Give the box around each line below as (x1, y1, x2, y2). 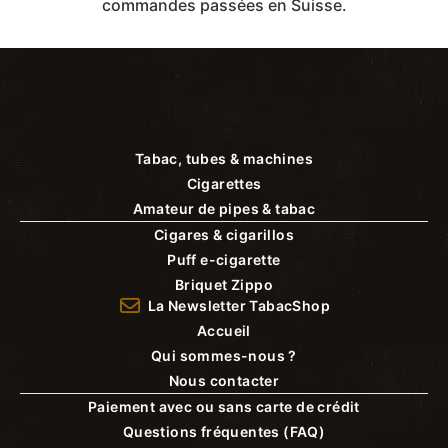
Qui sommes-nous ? (151, 347, 297, 365)
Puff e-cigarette (167, 251, 281, 269)
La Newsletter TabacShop (147, 297, 331, 315)
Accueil (197, 322, 251, 340)
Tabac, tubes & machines (134, 150, 314, 168)
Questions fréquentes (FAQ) (122, 423, 326, 441)
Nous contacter (168, 372, 280, 390)
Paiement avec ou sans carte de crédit (88, 398, 360, 416)
